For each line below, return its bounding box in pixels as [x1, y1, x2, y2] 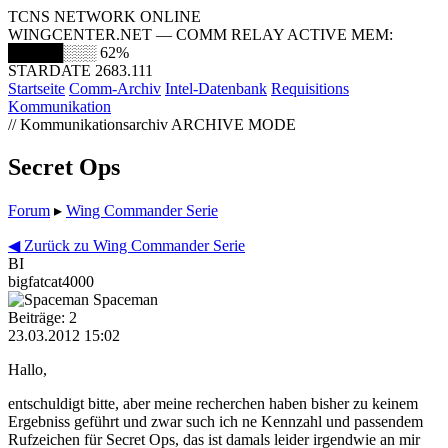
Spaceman [93, 290, 158, 308]
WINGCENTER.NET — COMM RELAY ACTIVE [8, 26, 351, 43]
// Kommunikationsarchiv [8, 116, 171, 133]
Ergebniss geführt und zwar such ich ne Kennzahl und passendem [8, 412, 423, 430]
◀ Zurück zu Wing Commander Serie [8, 236, 245, 254]
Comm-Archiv [69, 80, 161, 97]
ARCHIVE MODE [171, 116, 296, 133]
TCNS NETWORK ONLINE [8, 8, 201, 25]
